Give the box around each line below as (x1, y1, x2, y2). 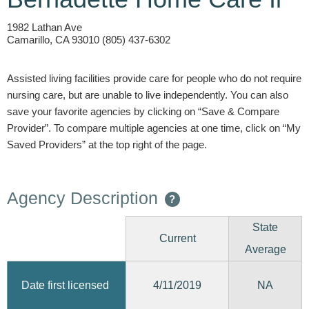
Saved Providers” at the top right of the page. (7, 139, 207, 150)
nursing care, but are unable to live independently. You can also (7, 89, 288, 101)
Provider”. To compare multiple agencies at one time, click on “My (7, 122, 301, 134)
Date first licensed (21, 279, 109, 291)
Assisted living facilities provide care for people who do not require (7, 72, 301, 84)
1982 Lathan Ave (7, 21, 82, 33)
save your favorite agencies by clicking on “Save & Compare (7, 106, 279, 117)
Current (159, 232, 196, 244)
